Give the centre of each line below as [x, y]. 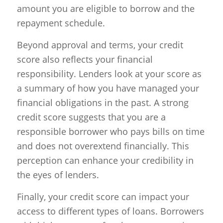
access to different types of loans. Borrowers [110, 211]
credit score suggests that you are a [91, 117]
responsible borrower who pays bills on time [111, 132]
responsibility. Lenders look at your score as [109, 74]
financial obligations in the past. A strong [103, 103]
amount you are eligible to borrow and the [106, 8]
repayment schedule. [61, 23]
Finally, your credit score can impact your [103, 197]
